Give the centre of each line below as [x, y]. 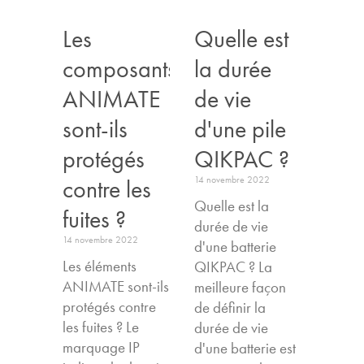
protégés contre [110, 306]
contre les [107, 188]
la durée [233, 68]
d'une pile [240, 128]
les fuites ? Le [101, 327]
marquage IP [102, 347]
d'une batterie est [245, 348]
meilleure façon [240, 287]
